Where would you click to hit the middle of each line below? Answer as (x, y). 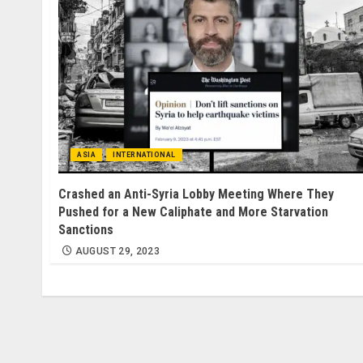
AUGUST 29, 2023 (117, 251)
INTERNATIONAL (144, 154)
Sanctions (86, 229)
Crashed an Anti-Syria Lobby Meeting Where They (196, 194)
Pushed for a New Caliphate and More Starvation (193, 211)
